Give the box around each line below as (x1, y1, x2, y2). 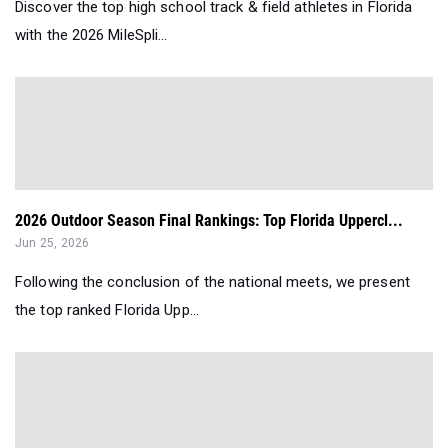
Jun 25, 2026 (15, 236, 90, 251)
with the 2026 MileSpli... (15, 26, 168, 45)
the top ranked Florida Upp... (15, 301, 199, 320)
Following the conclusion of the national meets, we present (15, 273, 410, 292)
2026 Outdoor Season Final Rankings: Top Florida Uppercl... (15, 211, 403, 231)
